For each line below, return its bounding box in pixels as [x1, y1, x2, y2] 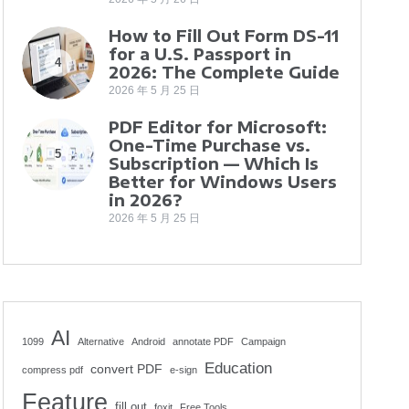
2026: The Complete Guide [108, 62, 340, 82]
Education [204, 360, 272, 377]
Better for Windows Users [108, 172, 337, 192]
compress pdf [21, 364, 83, 375]
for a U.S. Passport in [108, 44, 291, 64]
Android [131, 336, 165, 347]
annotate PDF [172, 336, 234, 347]
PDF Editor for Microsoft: [108, 117, 327, 137]
